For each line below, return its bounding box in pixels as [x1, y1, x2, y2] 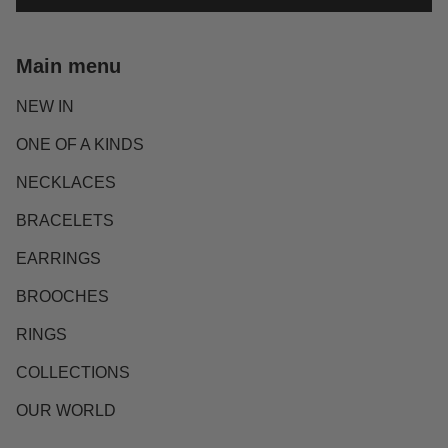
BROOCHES [16, 288, 109, 305]
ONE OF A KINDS [16, 136, 144, 153]
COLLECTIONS [16, 364, 130, 381]
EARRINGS [16, 250, 101, 267]
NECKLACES [16, 174, 116, 191]
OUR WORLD [16, 402, 116, 419]
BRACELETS [16, 212, 114, 229]
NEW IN [16, 98, 74, 115]
